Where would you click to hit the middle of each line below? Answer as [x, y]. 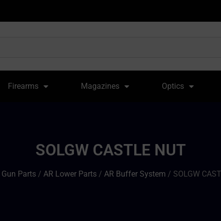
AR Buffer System [135, 174]
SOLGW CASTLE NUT [110, 150]
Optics [173, 86]
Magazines [100, 86]
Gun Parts [19, 174]
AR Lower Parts [70, 174]
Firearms [23, 86]
